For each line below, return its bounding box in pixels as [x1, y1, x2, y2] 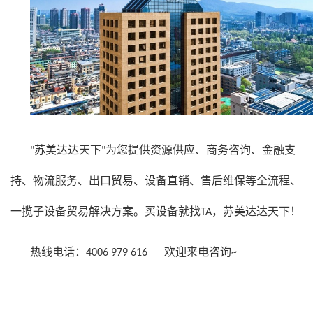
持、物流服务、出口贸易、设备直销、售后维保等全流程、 [10, 176, 301, 188]
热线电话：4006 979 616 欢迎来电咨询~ [30, 247, 237, 259]
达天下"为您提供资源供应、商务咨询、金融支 [68, 145, 296, 157]
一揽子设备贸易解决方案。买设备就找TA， [10, 207, 223, 219]
